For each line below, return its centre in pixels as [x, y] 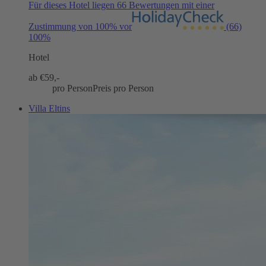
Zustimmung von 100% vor [80, 27]
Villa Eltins [49, 109]
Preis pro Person [123, 88]
